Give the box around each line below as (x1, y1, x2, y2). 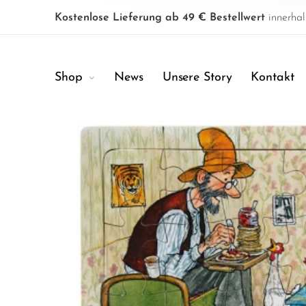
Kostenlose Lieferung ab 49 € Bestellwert (55, 12, 265, 23)
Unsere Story (162, 71, 232, 84)
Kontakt (251, 71, 294, 84)
